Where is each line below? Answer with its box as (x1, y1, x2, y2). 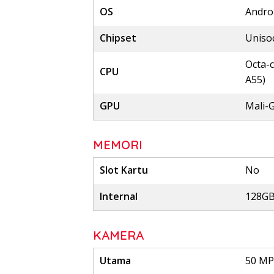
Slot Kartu (100, 163, 148, 177)
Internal (100, 190, 138, 204)
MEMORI (93, 137, 143, 153)
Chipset (100, 31, 136, 45)
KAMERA (93, 228, 144, 243)
